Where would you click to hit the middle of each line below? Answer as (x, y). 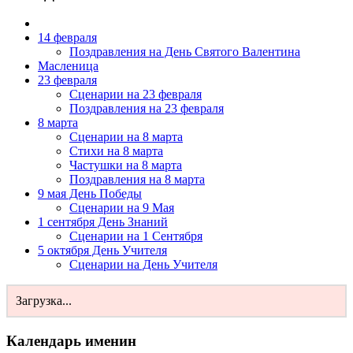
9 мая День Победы (90, 194)
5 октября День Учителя (102, 251)
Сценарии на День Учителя (143, 265)
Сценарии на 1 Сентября (136, 236)
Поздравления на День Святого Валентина (185, 52)
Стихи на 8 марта (116, 151)
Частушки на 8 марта (126, 165)
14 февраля (67, 38)
